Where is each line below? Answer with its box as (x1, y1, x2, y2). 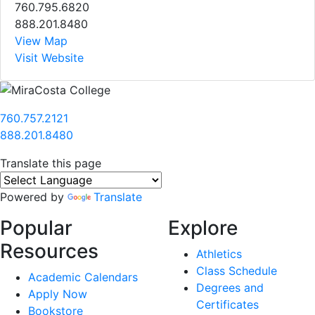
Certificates (196, 297, 259, 312)
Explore (168, 216, 238, 240)
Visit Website (15, 50, 84, 65)
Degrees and (196, 281, 264, 295)
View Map (15, 33, 67, 48)
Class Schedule (196, 264, 277, 278)
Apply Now (28, 287, 87, 302)
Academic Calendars (28, 270, 138, 285)
